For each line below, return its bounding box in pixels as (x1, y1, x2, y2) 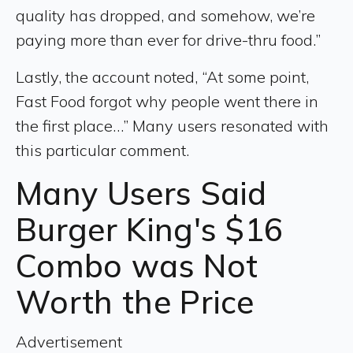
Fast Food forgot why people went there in (16, 91, 318, 111)
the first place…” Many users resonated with (16, 115, 329, 136)
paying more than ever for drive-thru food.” (16, 29, 325, 50)
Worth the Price (16, 281, 255, 321)
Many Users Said (16, 173, 267, 213)
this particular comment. (16, 139, 189, 160)
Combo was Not (16, 245, 258, 285)
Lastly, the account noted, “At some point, (16, 66, 309, 87)
